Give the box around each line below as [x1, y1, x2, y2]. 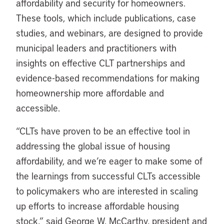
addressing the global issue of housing [16, 139, 170, 152]
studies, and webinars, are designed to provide [16, 26, 203, 39]
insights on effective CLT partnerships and [16, 56, 185, 69]
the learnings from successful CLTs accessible [16, 169, 200, 182]
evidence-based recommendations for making [16, 71, 199, 84]
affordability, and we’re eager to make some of [16, 154, 202, 167]
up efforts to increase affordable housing [16, 199, 179, 212]
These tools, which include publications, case [16, 11, 196, 24]
